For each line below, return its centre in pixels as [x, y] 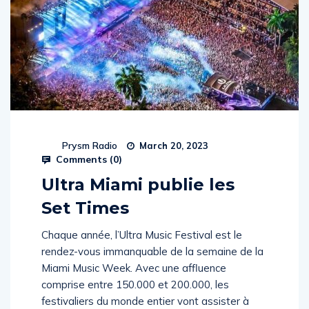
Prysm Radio [90, 146]
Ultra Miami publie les [138, 185]
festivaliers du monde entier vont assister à [145, 301]
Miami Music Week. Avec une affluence [134, 268]
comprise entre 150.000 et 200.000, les [135, 285]
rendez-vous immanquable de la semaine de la [152, 251]
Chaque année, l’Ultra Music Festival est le [142, 235]
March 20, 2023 [172, 146]
